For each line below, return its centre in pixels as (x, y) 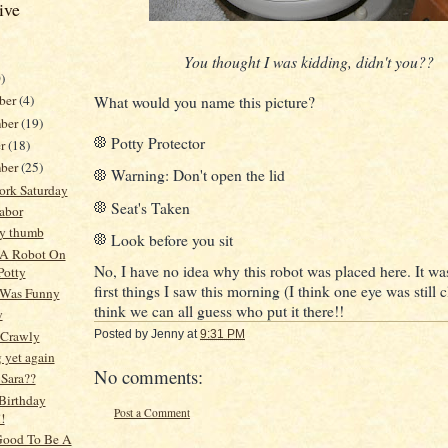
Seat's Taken (150, 207)
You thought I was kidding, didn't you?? (309, 61)
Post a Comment (152, 413)
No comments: (148, 377)
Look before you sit (172, 240)
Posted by (122, 334)
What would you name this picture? (204, 102)
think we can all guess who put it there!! (219, 311)
